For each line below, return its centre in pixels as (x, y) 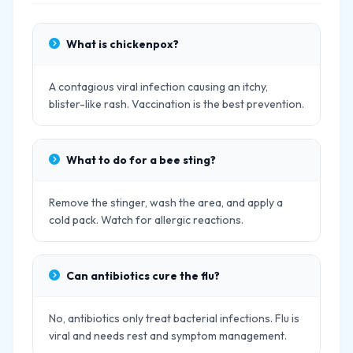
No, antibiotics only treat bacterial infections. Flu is (174, 318)
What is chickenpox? (123, 44)
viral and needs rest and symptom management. (168, 336)
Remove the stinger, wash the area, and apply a (166, 203)
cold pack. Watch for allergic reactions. (146, 220)
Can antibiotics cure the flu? (143, 276)
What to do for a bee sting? (141, 160)
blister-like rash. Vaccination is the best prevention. (176, 104)
